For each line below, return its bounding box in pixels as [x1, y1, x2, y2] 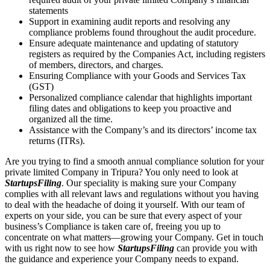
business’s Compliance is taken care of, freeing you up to [5, 221, 221, 231]
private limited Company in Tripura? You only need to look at [5, 166, 238, 177]
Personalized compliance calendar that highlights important [29, 92, 252, 102]
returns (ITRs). [29, 135, 85, 146]
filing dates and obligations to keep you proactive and [29, 102, 231, 113]
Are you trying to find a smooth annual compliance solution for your [5, 155, 264, 166]
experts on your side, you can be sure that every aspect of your [5, 210, 242, 221]
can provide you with [174, 242, 257, 253]
